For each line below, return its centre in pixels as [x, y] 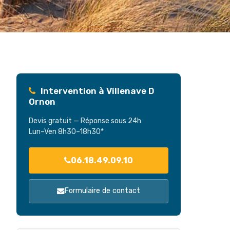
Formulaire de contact [102, 191]
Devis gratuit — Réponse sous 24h [85, 121]
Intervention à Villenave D [97, 91]
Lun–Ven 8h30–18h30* [66, 132]
